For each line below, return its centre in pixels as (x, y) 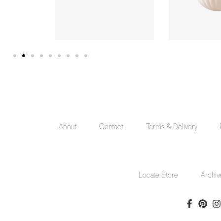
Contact (111, 127)
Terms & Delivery (172, 127)
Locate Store (158, 175)
